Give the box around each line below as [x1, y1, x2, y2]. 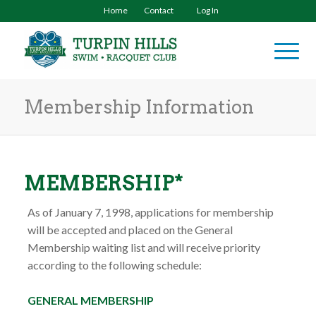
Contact [144, 5, 174, 16]
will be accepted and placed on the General [27, 223, 233, 236]
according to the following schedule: [27, 258, 202, 272]
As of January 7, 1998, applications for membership [27, 205, 274, 219]
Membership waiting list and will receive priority [27, 241, 260, 254]
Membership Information [23, 96, 254, 118]
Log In [197, 5, 219, 16]
